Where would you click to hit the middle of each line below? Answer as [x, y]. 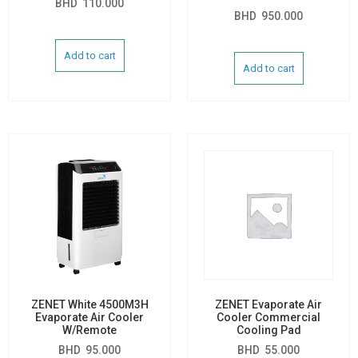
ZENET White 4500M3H [89, 304]
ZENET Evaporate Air [268, 304]
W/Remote [89, 330]
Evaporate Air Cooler [89, 317]
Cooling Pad [268, 330]
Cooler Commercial [268, 317]
